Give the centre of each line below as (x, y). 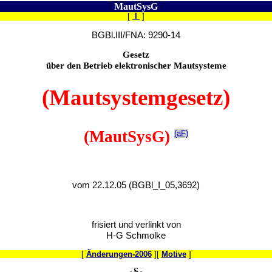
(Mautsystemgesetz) (136, 98)
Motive (174, 254)
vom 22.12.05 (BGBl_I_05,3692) (136, 185)
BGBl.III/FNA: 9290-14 (136, 35)
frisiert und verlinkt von (136, 225)
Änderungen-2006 (119, 254)
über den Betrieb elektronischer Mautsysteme (136, 66)
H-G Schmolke (136, 236)
